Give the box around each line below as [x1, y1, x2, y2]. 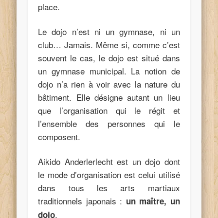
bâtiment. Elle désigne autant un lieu [38, 91, 180, 103]
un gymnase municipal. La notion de [38, 64, 180, 77]
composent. [38, 130, 81, 143]
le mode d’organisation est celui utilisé [38, 168, 180, 181]
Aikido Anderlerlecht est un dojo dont [38, 155, 180, 167]
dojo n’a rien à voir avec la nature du [38, 77, 180, 90]
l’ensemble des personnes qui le [38, 117, 180, 129]
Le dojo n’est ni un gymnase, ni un [38, 25, 180, 37]
